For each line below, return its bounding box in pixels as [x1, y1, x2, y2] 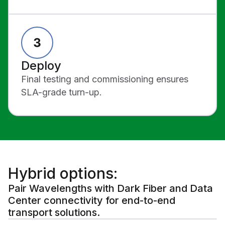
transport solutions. [8, 206, 100, 219]
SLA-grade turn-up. [21, 87, 102, 98]
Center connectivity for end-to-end [8, 194, 175, 207]
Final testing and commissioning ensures [21, 74, 188, 85]
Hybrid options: [8, 164, 118, 183]
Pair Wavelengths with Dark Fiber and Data [8, 182, 213, 195]
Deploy [21, 58, 61, 73]
